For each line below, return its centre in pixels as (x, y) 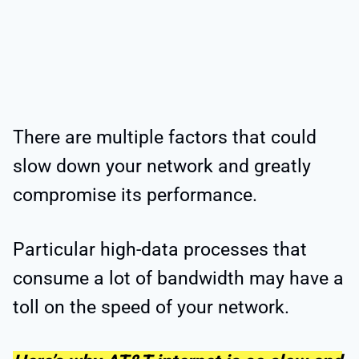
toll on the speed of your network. (151, 307)
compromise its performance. (135, 195)
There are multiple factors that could (165, 137)
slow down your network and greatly (162, 166)
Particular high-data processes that (160, 249)
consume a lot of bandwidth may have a (178, 278)
